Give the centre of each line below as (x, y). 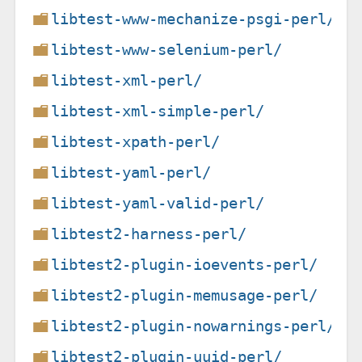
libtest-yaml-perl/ (131, 172)
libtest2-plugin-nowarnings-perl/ (194, 326)
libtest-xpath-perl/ (136, 141)
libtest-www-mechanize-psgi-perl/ (194, 19)
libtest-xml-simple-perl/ (158, 111)
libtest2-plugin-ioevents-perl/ (185, 264)
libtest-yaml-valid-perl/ (158, 203)
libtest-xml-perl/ (127, 80)
